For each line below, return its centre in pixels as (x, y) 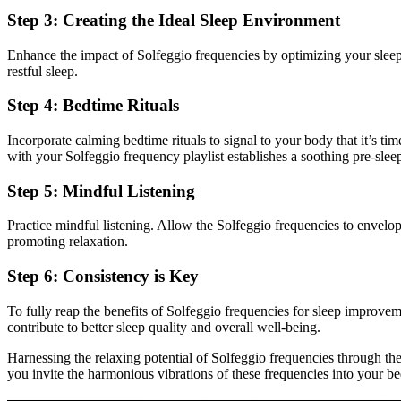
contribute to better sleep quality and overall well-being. (164, 327)
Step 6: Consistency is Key (103, 277)
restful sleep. (43, 71)
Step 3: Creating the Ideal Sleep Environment (174, 20)
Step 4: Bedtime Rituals (93, 106)
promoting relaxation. (68, 242)
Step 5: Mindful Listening (101, 191)
